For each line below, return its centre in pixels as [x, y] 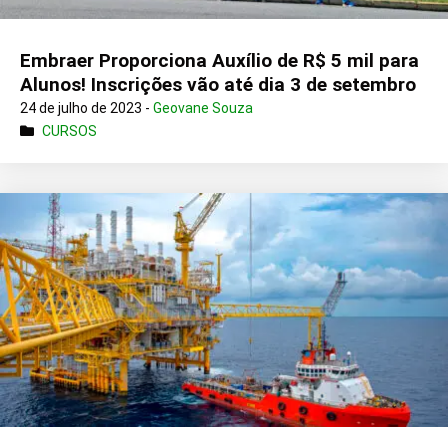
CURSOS [69, 131]
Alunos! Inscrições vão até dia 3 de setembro [218, 85]
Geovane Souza [203, 108]
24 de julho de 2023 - [86, 108]
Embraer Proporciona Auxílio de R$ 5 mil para [219, 61]
